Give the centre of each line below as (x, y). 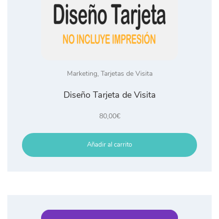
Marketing (82, 73)
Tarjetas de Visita (126, 73)
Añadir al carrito (109, 144)
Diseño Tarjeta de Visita (109, 95)
